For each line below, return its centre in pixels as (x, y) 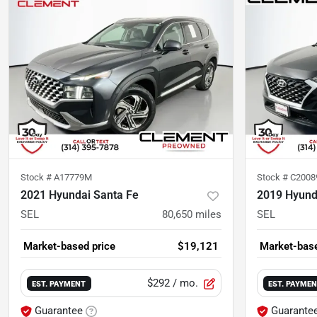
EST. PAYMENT (59, 284)
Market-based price (69, 247)
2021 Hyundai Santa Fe (80, 195)
